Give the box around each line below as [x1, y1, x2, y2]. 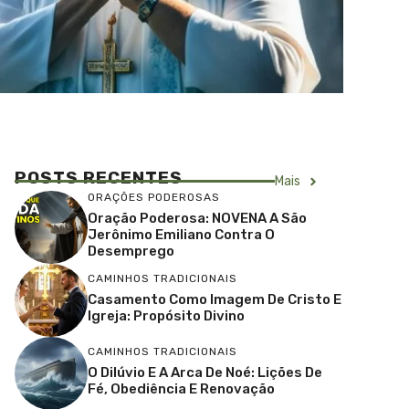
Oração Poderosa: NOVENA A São [88, 209, 307, 226]
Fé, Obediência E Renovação [88, 380, 275, 397]
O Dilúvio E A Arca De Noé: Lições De [88, 363, 322, 381]
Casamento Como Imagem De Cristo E [88, 290, 341, 308]
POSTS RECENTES [15, 167, 183, 188]
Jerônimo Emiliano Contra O [88, 225, 275, 243]
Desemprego [88, 242, 174, 259]
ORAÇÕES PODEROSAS [88, 190, 220, 204]
